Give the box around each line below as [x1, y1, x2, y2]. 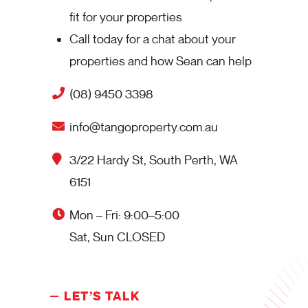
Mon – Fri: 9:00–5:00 [69, 208, 179, 223]
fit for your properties [69, 10, 182, 25]
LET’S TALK [64, 289, 140, 305]
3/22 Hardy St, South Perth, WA [69, 153, 238, 168]
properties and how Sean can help [69, 54, 252, 69]
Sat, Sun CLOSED [69, 230, 165, 245]
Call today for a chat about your [69, 32, 236, 47]
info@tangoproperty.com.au [69, 120, 218, 135]
